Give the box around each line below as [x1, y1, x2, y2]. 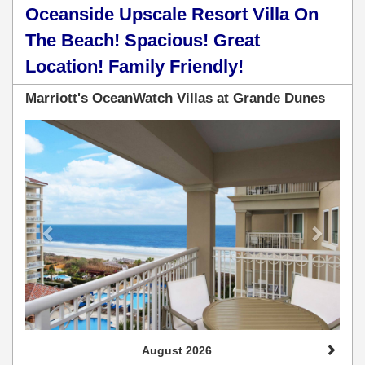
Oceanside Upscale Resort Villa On [25, 4, 319, 25]
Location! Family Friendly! [25, 56, 244, 77]
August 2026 [142, 343, 212, 357]
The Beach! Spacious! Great [25, 30, 260, 51]
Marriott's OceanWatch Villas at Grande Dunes [25, 90, 325, 107]
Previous [47, 121, 111, 140]
